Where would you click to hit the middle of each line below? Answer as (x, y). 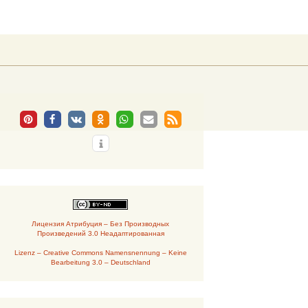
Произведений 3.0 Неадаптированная (100, 233)
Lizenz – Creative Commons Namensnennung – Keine (100, 253)
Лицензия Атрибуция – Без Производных (100, 224)
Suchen (198, 42)
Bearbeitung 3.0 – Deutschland (100, 262)
